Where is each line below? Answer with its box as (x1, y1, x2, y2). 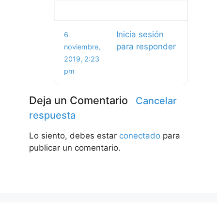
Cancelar (136, 95, 177, 107)
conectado (119, 131, 160, 141)
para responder (116, 42, 176, 52)
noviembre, (64, 43, 100, 51)
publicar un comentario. (29, 143, 121, 153)
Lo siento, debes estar (29, 131, 119, 141)
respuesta (29, 109, 76, 122)
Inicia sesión (116, 30, 164, 40)
